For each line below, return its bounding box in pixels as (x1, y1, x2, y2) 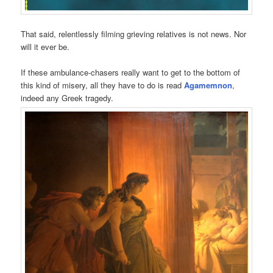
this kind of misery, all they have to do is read (21, 79, 185, 91)
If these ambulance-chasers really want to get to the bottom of (21, 66, 241, 79)
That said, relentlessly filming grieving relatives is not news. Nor (21, 28, 247, 40)
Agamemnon (184, 79, 233, 91)
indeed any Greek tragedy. (21, 92, 114, 104)
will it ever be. (21, 41, 70, 53)
